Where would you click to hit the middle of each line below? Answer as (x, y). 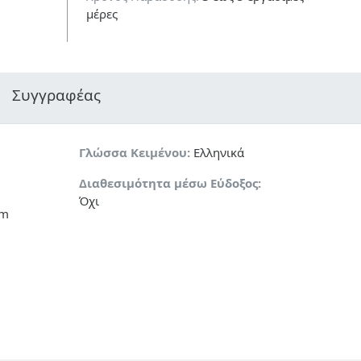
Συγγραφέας (56, 95)
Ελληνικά (217, 153)
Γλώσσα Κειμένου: (134, 153)
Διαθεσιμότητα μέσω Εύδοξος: (170, 183)
